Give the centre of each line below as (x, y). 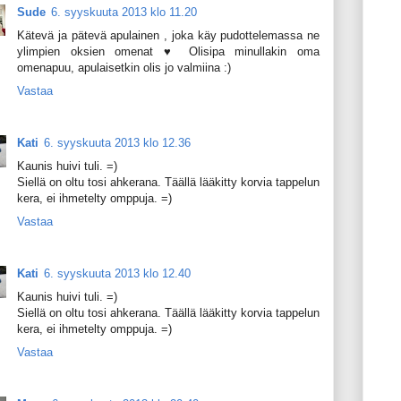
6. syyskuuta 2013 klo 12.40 (117, 273)
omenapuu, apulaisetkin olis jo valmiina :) (124, 67)
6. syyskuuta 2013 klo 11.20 (124, 12)
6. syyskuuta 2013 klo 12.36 (117, 142)
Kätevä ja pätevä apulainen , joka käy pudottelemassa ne (168, 35)
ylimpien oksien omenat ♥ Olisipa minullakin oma (168, 51)
